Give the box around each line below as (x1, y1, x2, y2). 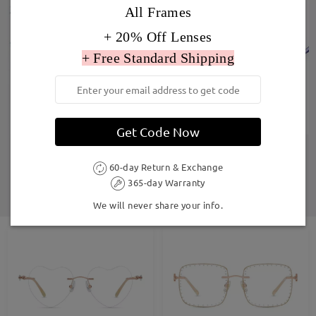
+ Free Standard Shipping (81, 50, 235, 66)
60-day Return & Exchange (107, 161, 224, 174)
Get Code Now (116, 124, 200, 140)
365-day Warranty (126, 176, 205, 188)
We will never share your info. (93, 199, 223, 212)
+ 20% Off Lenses (104, 29, 212, 45)
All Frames (124, 4, 192, 20)
